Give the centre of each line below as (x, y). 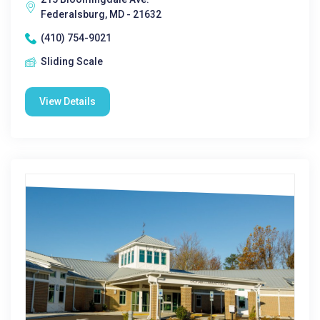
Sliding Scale (72, 61)
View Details (67, 101)
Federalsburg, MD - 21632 (101, 14)
